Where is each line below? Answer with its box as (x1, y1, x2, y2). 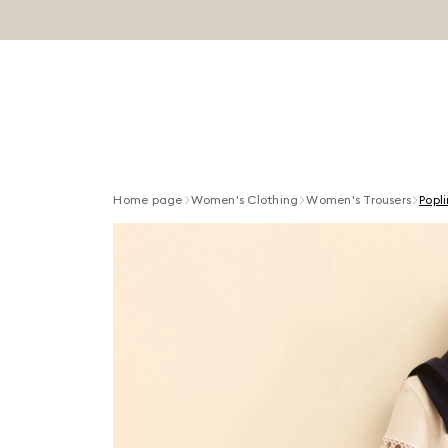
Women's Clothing (190, 192, 299, 207)
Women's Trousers (306, 192, 412, 207)
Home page (113, 192, 183, 207)
